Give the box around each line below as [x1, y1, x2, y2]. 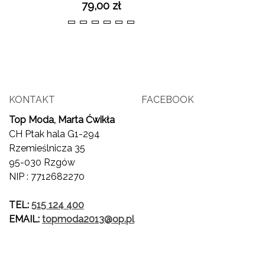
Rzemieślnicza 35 [9, 143, 85, 154]
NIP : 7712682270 [9, 171, 85, 183]
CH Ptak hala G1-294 [9, 128, 100, 140]
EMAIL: [9, 214, 42, 225]
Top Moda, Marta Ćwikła [9, 114, 115, 126]
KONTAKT [9, 94, 55, 106]
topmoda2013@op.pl [42, 214, 134, 225]
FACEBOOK [141, 94, 194, 106]
